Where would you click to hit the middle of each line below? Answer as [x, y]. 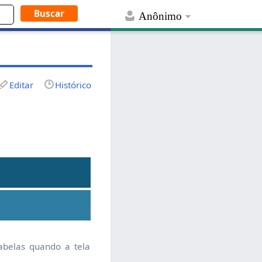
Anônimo [161, 16]
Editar [22, 85]
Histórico [73, 85]
